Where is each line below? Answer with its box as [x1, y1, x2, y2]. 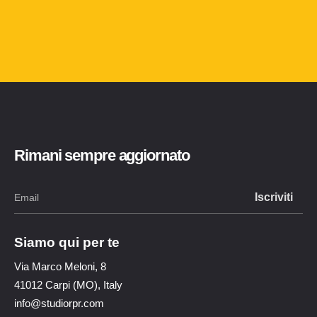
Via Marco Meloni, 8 [14, 260, 106, 272]
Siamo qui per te [14, 234, 120, 250]
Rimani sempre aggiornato [14, 146, 190, 165]
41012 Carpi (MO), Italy [14, 278, 122, 291]
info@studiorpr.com [14, 296, 104, 309]
